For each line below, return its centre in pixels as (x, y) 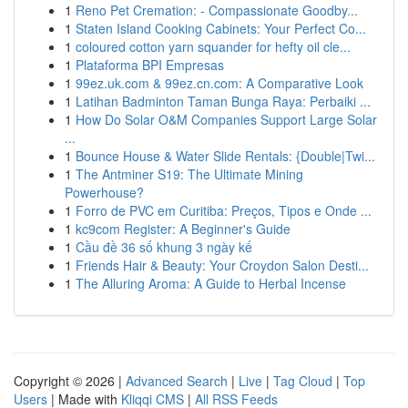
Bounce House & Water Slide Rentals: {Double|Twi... (225, 156)
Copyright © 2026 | (70, 381)
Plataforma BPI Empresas (150, 65)
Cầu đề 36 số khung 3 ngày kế (164, 247)
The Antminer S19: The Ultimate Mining (189, 174)
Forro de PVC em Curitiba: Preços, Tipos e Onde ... (224, 210)
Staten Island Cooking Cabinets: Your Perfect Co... (221, 28)
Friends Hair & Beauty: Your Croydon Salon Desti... (222, 265)
